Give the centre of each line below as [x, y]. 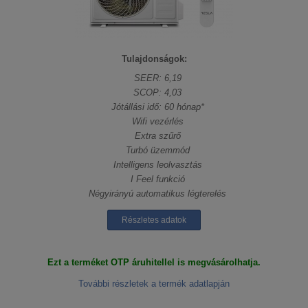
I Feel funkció [157, 179]
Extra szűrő [157, 136]
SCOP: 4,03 [157, 93]
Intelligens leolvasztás [157, 165]
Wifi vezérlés [157, 122]
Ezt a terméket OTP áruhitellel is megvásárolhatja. [154, 263]
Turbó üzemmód [157, 151]
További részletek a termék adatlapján [154, 284]
